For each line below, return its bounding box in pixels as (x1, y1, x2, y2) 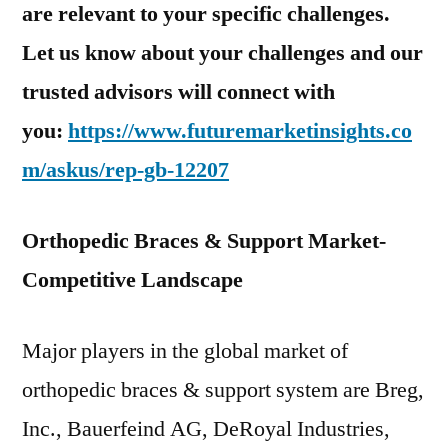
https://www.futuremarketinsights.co (68, 117, 412, 145)
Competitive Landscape (22, 266, 243, 294)
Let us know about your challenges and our (22, 39, 423, 67)
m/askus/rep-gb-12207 (22, 156, 229, 184)
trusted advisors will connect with (22, 78, 335, 106)
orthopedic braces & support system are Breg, (22, 376, 424, 404)
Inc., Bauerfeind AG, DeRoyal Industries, (22, 415, 390, 443)
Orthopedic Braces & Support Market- (22, 227, 386, 255)
